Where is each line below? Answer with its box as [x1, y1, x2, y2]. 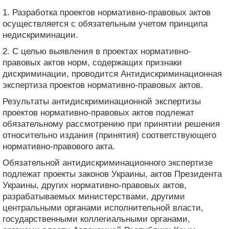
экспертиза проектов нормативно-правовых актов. [3, 80, 203, 90]
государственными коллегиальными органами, [3, 214, 190, 224]
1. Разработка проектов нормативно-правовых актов [3, 7, 211, 17]
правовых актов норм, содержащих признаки [3, 57, 182, 67]
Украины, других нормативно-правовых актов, [3, 180, 187, 190]
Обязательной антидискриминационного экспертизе [3, 157, 213, 168]
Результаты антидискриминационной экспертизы [3, 96, 201, 106]
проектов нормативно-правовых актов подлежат [3, 107, 194, 118]
